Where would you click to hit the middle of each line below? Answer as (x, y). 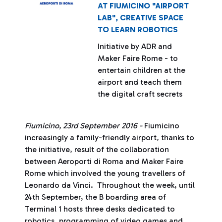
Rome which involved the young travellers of (105, 173)
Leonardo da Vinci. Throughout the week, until (110, 185)
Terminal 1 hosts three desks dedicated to (100, 209)
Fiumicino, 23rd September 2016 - (84, 126)
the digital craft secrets (140, 94)
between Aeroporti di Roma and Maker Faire (104, 161)
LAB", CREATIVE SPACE (141, 18)
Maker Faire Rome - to (138, 58)
